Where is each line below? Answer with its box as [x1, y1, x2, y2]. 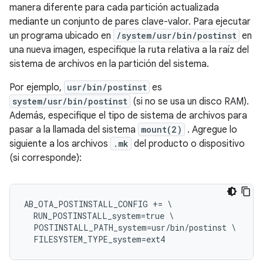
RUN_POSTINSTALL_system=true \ [24, 210, 174, 221]
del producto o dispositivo [131, 137, 245, 150]
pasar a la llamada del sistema [9, 123, 138, 136]
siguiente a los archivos [9, 137, 110, 150]
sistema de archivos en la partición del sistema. [9, 58, 209, 70]
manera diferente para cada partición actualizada [9, 1, 219, 14]
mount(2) [141, 123, 182, 135]
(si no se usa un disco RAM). [130, 95, 249, 107]
